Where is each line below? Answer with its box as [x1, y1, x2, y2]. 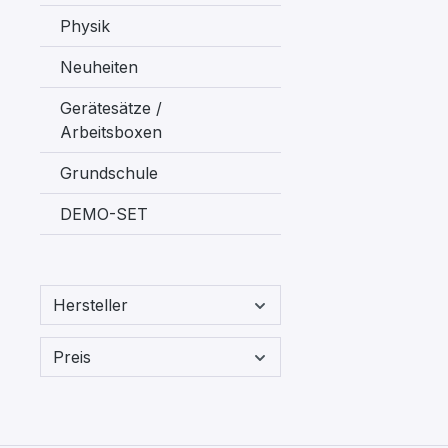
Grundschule [60, 163, 158, 183]
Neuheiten [60, 57, 138, 77]
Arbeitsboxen [60, 122, 162, 142]
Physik [60, 16, 110, 36]
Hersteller [53, 295, 128, 315]
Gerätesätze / [60, 98, 162, 118]
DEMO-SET [60, 204, 148, 224]
